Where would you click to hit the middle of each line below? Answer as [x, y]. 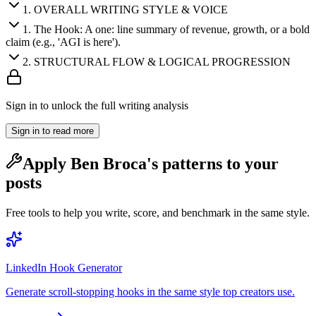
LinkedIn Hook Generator [64, 267]
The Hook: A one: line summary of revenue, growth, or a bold [172, 30]
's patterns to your [213, 164]
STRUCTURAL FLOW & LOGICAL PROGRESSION [162, 62]
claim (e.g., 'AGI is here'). [63, 42]
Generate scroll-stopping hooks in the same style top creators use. [150, 291]
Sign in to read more [53, 131]
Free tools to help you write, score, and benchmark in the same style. [158, 212]
